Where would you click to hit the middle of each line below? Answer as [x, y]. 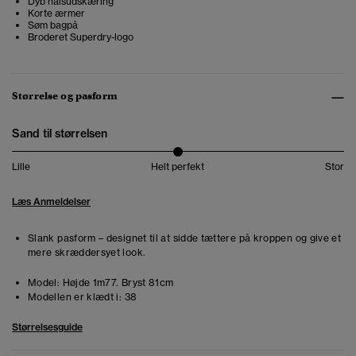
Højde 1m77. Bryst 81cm [117, 283]
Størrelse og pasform [65, 96]
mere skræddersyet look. [87, 253]
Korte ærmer [56, 14]
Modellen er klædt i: [75, 297]
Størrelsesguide [47, 327]
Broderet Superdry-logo [81, 37]
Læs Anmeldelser [51, 202]
